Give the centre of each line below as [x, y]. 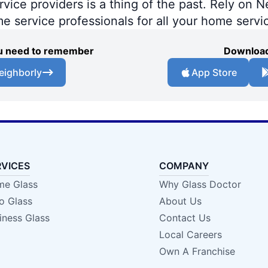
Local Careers [190, 234]
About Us [180, 201]
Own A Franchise [197, 251]
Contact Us [185, 218]
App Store [214, 72]
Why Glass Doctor [200, 184]
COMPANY [184, 166]
